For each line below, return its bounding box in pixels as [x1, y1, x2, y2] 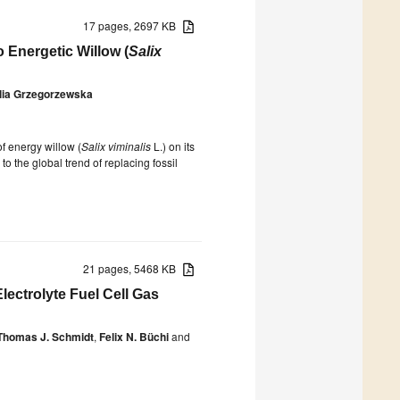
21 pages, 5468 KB [83, 260, 184, 276]
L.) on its [151, 137, 195, 154]
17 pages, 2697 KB [83, 17, 184, 33]
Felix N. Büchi [99, 328, 169, 345]
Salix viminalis [81, 137, 151, 154]
